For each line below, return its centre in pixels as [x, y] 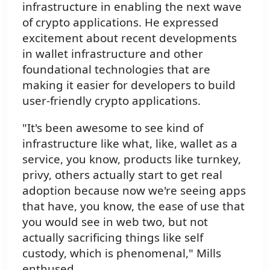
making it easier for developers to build [129, 85]
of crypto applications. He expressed [121, 22]
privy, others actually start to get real [122, 174]
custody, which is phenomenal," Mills [122, 253]
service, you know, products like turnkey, [132, 159]
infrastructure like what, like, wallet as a [130, 143]
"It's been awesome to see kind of [113, 127]
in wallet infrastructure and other [113, 54]
